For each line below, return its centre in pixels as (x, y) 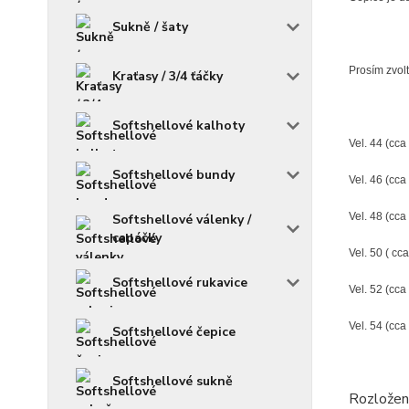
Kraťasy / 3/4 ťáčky (168, 76)
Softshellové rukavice (180, 283)
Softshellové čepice (174, 332)
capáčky (137, 238)
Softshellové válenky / (182, 220)
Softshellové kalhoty (178, 126)
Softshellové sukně (173, 381)
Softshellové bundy (173, 175)
